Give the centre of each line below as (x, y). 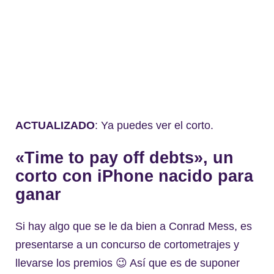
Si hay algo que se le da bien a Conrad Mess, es (134, 227)
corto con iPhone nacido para (134, 176)
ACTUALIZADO (55, 126)
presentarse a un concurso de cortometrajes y (127, 245)
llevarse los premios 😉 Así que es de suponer (128, 263)
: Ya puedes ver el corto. (154, 126)
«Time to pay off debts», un (124, 157)
